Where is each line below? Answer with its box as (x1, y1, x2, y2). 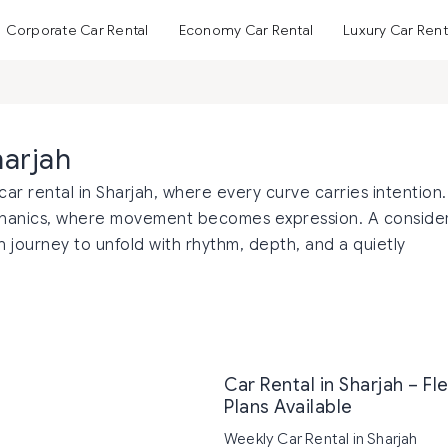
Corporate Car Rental (5, 21, 149, 39)
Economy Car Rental (178, 21, 313, 39)
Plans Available (224, 396, 353, 418)
